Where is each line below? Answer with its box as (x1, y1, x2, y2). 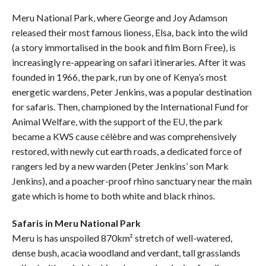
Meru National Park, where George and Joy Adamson (12, 11, 227, 23)
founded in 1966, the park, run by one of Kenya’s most (12, 71, 227, 83)
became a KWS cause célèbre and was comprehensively (12, 130, 236, 142)
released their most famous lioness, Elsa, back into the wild (12, 26, 248, 38)
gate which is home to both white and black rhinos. (12, 189, 215, 201)
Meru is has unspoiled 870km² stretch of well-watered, (12, 232, 232, 243)
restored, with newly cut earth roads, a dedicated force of (12, 145, 242, 157)
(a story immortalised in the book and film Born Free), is (12, 41, 236, 53)
